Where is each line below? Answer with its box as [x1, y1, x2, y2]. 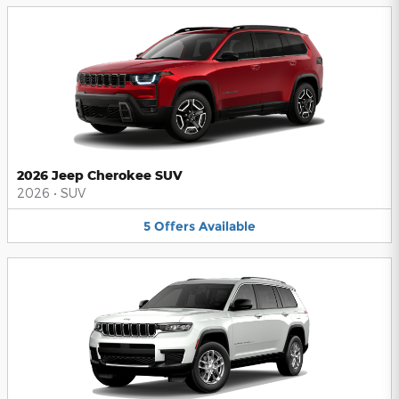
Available [199, 217, 256, 234]
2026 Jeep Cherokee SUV [17, 167, 183, 183]
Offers [154, 217, 195, 234]
